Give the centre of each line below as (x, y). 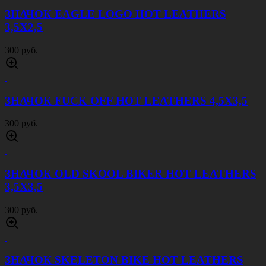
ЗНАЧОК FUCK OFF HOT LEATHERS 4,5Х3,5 (126, 100)
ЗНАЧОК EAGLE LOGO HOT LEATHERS (115, 14)
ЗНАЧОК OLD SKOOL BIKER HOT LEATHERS (131, 174)
